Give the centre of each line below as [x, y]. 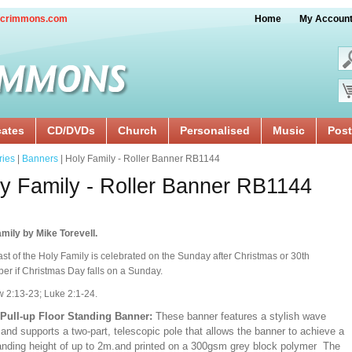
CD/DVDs [71, 130]
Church [137, 130]
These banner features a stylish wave [241, 316]
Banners [40, 159]
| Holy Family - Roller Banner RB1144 [139, 159]
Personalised [215, 130]
